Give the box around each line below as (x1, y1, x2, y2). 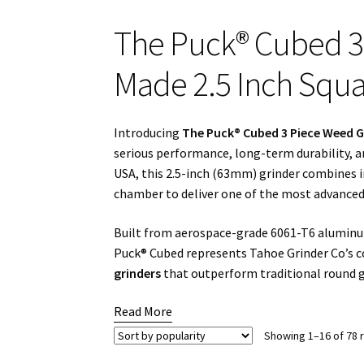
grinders (114, 264, 162, 281)
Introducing (114, 123, 183, 141)
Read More (114, 303, 173, 320)
